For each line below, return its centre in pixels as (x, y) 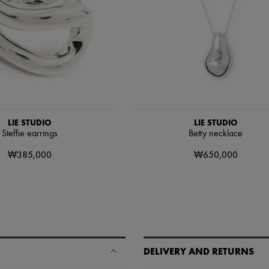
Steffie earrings (29, 134)
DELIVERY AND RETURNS (199, 251)
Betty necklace (216, 134)
